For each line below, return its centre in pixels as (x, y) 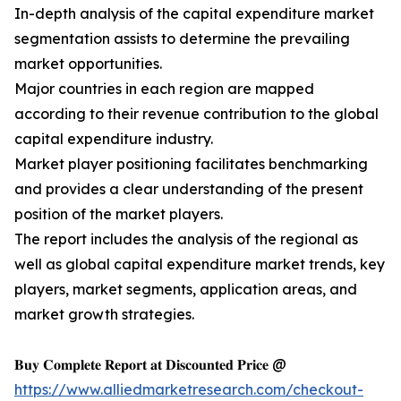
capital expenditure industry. (114, 139)
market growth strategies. (104, 315)
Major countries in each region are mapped (164, 89)
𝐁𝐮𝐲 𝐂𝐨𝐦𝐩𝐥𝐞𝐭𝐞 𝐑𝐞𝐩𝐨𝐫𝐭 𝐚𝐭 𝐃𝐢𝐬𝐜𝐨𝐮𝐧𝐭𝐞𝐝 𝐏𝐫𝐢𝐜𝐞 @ (150, 365)
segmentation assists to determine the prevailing (182, 39)
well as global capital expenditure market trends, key (200, 264)
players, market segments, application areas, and (186, 290)
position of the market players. (119, 214)
